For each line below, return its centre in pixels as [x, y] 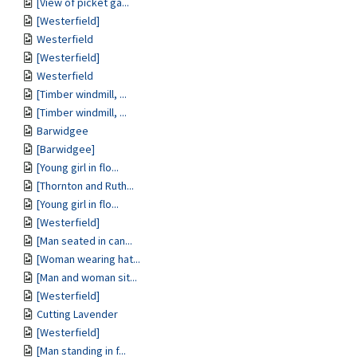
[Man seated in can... [84, 241]
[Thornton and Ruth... [85, 186]
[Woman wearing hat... [88, 259]
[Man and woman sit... [87, 277]
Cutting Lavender [77, 314]
